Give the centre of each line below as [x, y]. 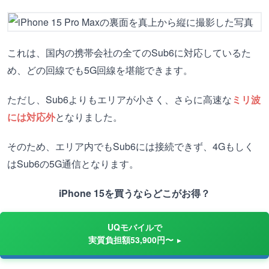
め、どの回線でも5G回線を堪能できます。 [100, 70]
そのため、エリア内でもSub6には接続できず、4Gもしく [131, 146]
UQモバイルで [135, 227]
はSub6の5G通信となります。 [73, 164]
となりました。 [89, 117]
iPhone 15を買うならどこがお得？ [134, 193]
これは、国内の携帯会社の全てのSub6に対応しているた [129, 53]
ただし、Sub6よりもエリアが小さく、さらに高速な [119, 99]
